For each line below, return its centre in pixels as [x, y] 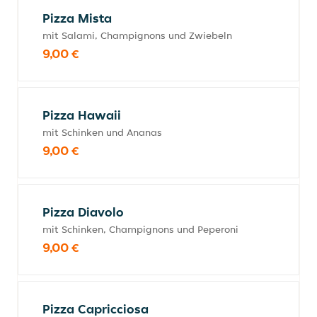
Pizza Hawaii [82, 115]
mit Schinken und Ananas [102, 132]
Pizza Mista [77, 18]
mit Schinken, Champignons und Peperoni [140, 229]
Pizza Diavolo [83, 212]
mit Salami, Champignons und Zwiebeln [137, 35]
